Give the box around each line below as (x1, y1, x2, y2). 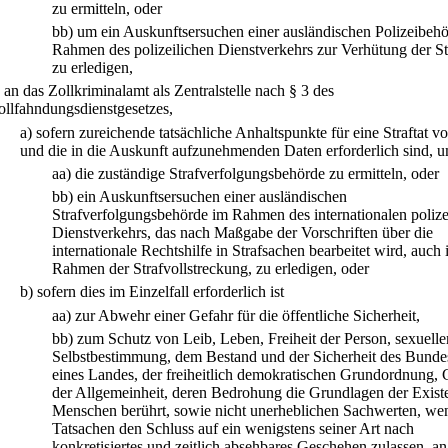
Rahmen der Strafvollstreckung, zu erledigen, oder (52, 260, 369, 278)
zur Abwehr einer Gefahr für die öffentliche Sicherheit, (75, 306, 420, 324)
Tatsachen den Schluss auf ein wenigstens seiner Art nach (52, 419, 414, 437)
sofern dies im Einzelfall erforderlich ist (37, 283, 284, 301)
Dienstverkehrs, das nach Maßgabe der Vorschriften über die (52, 224, 433, 242)
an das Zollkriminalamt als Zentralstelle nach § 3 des (4, 82, 334, 100)
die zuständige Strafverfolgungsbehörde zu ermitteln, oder (75, 164, 439, 182)
